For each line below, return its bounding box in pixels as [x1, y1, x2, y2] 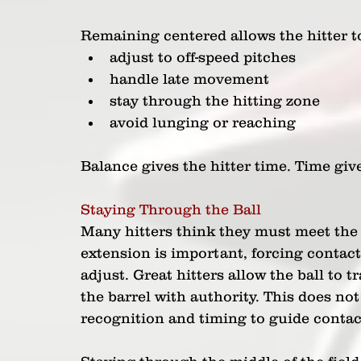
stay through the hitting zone [110, 93, 320, 109]
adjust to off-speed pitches [110, 49, 296, 65]
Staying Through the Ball [81, 201, 261, 218]
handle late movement [110, 71, 269, 87]
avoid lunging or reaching [110, 114, 296, 131]
